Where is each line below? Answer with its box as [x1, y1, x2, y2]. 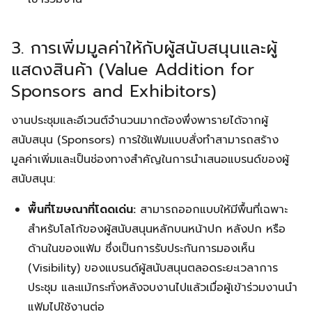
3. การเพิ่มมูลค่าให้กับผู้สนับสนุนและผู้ [11, 36, 277, 61]
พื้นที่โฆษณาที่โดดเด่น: [28, 201, 136, 218]
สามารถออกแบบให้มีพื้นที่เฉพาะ [136, 201, 288, 218]
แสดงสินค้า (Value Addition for [11, 57, 254, 82]
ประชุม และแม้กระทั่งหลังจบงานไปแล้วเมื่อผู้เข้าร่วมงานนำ [28, 279, 297, 296]
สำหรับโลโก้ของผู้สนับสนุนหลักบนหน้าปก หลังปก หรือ [28, 221, 286, 237]
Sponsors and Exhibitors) [11, 79, 217, 104]
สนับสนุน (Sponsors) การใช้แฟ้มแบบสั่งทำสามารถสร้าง [11, 132, 279, 148]
